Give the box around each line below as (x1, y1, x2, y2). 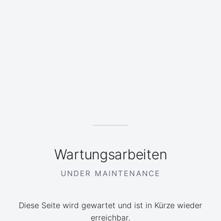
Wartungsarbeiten (54, 146, 167, 163)
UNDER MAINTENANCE (60, 169, 161, 179)
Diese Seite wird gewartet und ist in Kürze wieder (19, 200, 202, 211)
